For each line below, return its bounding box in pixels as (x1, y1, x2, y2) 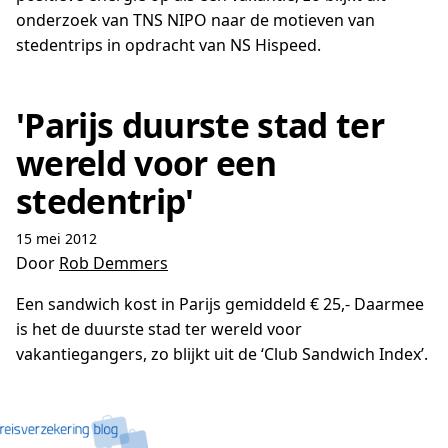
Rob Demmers (59, 252, 168, 274)
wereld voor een (16, 140, 276, 186)
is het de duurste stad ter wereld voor (16, 318, 302, 340)
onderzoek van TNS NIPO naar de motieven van (16, 9, 375, 31)
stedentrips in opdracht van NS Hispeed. (16, 34, 321, 56)
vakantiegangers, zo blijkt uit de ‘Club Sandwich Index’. (16, 343, 428, 365)
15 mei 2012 (16, 229, 97, 248)
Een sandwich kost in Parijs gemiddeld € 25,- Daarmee (16, 293, 424, 315)
